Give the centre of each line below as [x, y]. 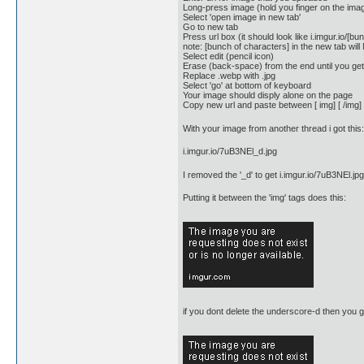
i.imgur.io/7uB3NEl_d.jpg [230, 152]
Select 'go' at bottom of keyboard [247, 86]
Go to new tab [210, 27]
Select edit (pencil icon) [228, 56]
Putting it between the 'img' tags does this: [264, 198]
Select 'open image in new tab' [242, 17]
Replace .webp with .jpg [229, 76]
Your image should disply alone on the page [268, 95]
